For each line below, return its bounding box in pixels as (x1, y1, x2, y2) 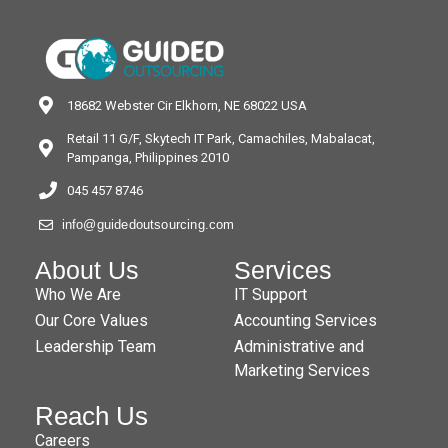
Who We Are (35, 284, 121, 304)
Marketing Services (234, 360, 370, 380)
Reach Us (35, 400, 148, 431)
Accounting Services (234, 310, 377, 330)
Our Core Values (35, 310, 148, 330)
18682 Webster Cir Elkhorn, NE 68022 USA (66, 97, 307, 113)
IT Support (234, 284, 307, 304)
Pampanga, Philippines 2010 (66, 149, 229, 165)
